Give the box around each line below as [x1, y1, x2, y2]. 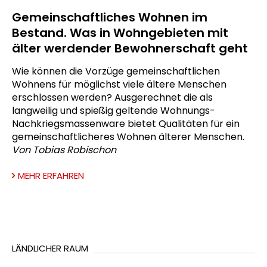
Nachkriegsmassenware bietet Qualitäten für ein [12, 116, 240, 131]
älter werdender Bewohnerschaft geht [12, 39, 248, 57]
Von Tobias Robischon [12, 142, 116, 157]
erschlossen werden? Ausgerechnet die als [12, 90, 213, 104]
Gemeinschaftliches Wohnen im [12, 8, 207, 26]
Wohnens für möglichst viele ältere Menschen [12, 77, 226, 91]
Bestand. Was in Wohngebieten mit [12, 24, 228, 41]
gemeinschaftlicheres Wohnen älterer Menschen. [12, 129, 244, 144]
